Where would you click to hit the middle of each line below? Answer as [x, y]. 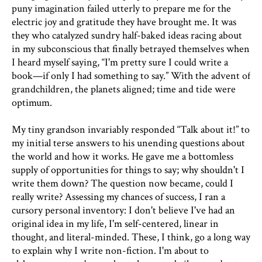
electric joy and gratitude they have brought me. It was [124, 22]
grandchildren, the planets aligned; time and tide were [124, 89]
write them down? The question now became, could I [123, 183]
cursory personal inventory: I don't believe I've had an [123, 210]
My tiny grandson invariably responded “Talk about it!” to [131, 130]
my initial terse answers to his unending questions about [128, 143]
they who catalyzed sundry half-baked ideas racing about [127, 35]
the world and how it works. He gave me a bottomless [123, 156]
